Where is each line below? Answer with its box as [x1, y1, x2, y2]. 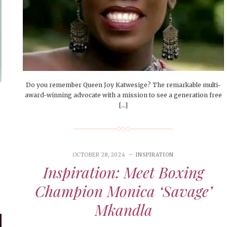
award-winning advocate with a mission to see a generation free [25, 91, 222, 99]
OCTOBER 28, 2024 [73, 152, 126, 159]
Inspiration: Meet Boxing [43, 162, 204, 183]
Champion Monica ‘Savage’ [34, 181, 212, 202]
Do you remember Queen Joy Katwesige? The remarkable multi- [26, 81, 221, 89]
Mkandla [94, 200, 153, 220]
